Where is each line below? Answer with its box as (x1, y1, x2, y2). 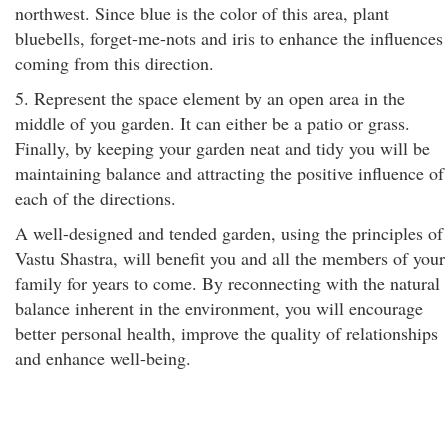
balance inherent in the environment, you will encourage (15, 296, 423, 320)
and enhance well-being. (15, 346, 191, 370)
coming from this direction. (15, 51, 214, 75)
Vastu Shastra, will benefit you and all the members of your (15, 246, 445, 270)
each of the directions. (15, 186, 176, 210)
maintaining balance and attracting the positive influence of (15, 161, 444, 185)
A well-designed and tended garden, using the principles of (15, 221, 443, 245)
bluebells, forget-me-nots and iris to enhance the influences (15, 26, 443, 50)
